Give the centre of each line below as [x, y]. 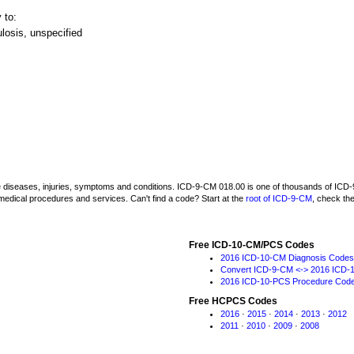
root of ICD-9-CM [279, 198]
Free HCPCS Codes [233, 301]
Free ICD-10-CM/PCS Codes [252, 245]
